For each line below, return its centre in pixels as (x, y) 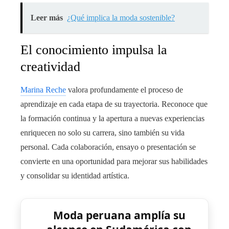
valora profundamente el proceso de (124, 90)
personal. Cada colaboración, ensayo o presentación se (108, 147)
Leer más (47, 18)
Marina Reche (43, 90)
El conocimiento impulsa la (94, 50)
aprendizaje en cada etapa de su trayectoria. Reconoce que (114, 104)
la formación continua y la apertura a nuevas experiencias (112, 119)
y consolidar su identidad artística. (75, 176)
